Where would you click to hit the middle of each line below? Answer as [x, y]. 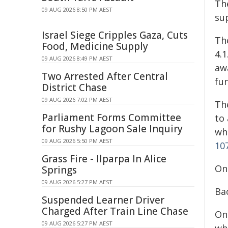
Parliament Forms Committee [111, 118]
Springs [59, 170]
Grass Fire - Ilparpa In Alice [104, 159]
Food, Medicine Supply [95, 46]
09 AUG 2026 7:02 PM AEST [77, 99]
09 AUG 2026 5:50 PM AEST [77, 141]
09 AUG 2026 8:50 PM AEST [77, 9]
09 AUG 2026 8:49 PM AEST [77, 58]
